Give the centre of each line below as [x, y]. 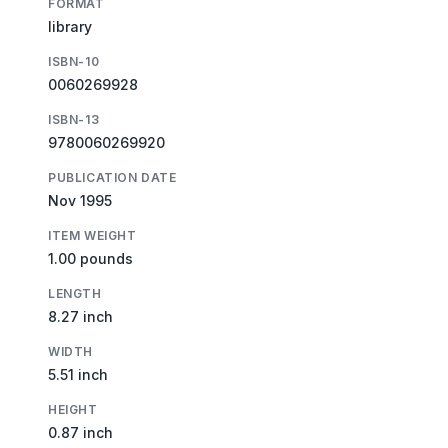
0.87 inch [80, 432]
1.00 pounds [90, 258]
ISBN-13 [74, 119]
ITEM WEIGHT [92, 235]
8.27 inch [80, 316]
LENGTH [75, 293]
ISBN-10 [74, 61]
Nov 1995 [80, 200]
